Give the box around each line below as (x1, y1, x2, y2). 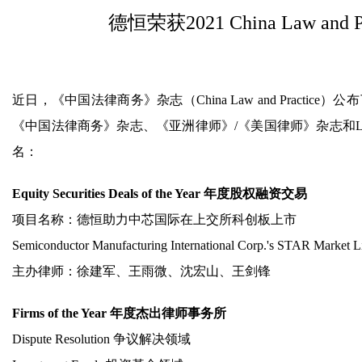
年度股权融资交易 (204, 187, 307, 200)
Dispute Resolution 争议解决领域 (12, 332, 191, 346)
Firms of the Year (12, 306, 110, 320)
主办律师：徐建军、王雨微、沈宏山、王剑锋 (12, 264, 271, 278)
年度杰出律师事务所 (110, 306, 226, 320)
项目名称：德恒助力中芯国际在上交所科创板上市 (12, 213, 297, 226)
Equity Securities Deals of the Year (12, 187, 204, 200)
